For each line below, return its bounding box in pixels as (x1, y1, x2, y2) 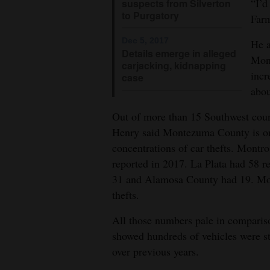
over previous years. (112, 243, 199, 259)
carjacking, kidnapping (122, 58, 226, 73)
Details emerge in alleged (122, 46, 236, 61)
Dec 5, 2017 (122, 36, 169, 46)
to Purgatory (122, 8, 179, 22)
